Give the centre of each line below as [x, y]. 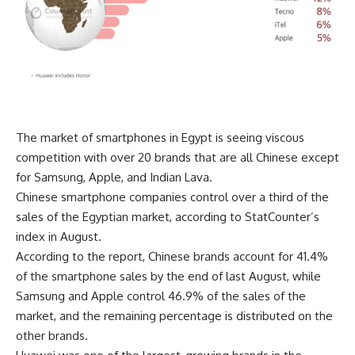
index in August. [59, 237]
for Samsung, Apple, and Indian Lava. [114, 177]
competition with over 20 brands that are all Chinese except [177, 158]
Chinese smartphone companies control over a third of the [172, 197]
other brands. [52, 336]
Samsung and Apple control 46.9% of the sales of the [161, 296]
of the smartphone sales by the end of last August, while [168, 277]
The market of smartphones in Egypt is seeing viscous [160, 138]
